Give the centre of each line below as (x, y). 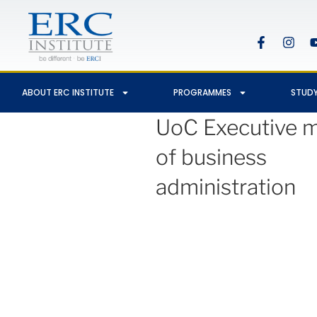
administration (226, 187)
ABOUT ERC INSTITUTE (68, 92)
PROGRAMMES (202, 92)
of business (211, 157)
